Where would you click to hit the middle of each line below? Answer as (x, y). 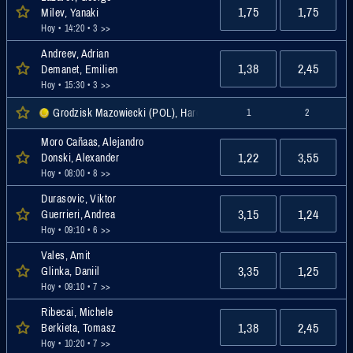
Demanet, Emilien (80, 69)
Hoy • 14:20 (63, 28)
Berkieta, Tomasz (79, 328)
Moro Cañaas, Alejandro (93, 142)
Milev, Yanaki (70, 12)
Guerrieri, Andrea (78, 215)
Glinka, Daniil (71, 271)
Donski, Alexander (80, 158)
